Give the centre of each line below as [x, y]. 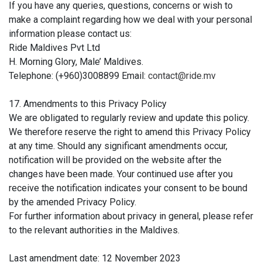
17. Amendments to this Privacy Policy [88, 104]
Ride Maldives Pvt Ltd [54, 47]
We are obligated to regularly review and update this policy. [129, 118]
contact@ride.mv [182, 75]
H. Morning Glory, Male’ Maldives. [76, 61]
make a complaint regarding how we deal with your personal [130, 19]
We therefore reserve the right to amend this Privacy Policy [130, 132]
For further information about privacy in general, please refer [131, 216]
